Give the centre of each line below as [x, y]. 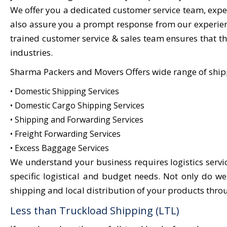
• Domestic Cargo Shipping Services [77, 105]
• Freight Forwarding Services [65, 134]
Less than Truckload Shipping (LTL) [95, 211]
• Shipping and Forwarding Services [77, 120]
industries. [31, 52]
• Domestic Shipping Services [65, 91]
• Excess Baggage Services [60, 148]
